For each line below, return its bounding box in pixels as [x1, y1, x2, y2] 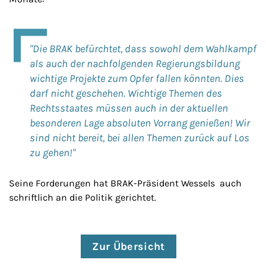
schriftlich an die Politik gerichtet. [9, 192, 156, 203]
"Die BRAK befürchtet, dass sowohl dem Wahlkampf [30, 42, 256, 55]
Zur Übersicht [92, 240, 165, 253]
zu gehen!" [30, 146, 75, 159]
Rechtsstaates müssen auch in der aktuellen [30, 102, 228, 115]
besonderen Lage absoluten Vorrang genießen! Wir [30, 116, 250, 129]
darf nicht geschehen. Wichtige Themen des [30, 87, 222, 100]
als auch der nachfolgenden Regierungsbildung [30, 57, 240, 70]
